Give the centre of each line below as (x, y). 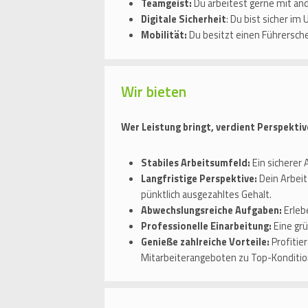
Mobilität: (164, 35)
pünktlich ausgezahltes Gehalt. (206, 194)
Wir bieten (154, 91)
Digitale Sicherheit (184, 19)
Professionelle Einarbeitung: (207, 226)
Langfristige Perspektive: (200, 178)
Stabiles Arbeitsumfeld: (196, 163)
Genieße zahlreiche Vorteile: (205, 242)
